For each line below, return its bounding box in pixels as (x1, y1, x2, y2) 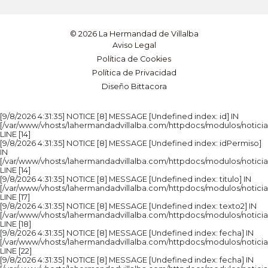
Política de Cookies (97, 54, 171, 64)
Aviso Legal (112, 41, 156, 50)
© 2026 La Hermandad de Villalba (69, 29, 199, 39)
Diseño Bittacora (101, 82, 167, 92)
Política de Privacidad (92, 68, 176, 78)
